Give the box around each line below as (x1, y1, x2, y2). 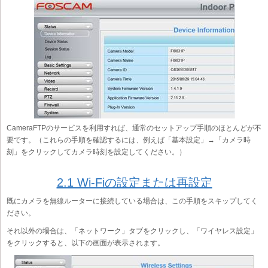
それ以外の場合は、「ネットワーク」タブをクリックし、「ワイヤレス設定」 (7, 226, 258, 235)
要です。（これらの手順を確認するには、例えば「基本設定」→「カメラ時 (7, 135, 251, 144)
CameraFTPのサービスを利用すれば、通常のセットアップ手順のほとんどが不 (7, 123, 261, 132)
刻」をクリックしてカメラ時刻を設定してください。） (7, 147, 186, 156)
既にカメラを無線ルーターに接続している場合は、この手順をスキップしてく (7, 196, 258, 205)
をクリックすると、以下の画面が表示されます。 (7, 238, 165, 247)
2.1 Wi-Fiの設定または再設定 (56, 175, 212, 189)
